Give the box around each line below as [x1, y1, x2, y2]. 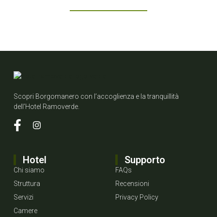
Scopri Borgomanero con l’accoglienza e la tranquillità [14, 92, 179, 100]
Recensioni [115, 179, 149, 187]
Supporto [124, 154, 165, 166]
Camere [14, 206, 37, 215]
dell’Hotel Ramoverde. [14, 102, 79, 110]
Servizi [14, 193, 33, 201]
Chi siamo [14, 166, 45, 174]
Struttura [14, 179, 40, 187]
